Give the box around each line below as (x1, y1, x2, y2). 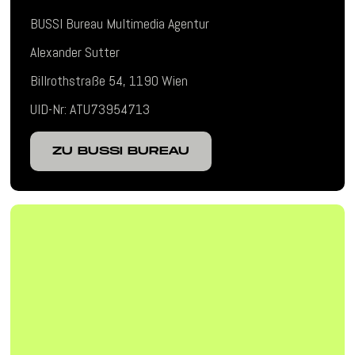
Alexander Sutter (30, 43, 120, 62)
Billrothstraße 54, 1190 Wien (30, 71, 189, 90)
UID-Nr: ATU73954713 (30, 100, 151, 119)
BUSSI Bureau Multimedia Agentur (30, 14, 210, 33)
